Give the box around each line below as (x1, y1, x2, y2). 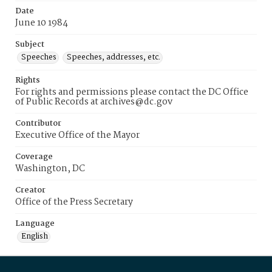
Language (15, 217, 55, 230)
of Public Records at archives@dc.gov (15, 95, 172, 109)
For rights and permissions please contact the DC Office (15, 85, 248, 100)
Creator (15, 184, 46, 197)
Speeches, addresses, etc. (67, 51, 160, 64)
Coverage (15, 151, 53, 163)
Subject (15, 38, 44, 51)
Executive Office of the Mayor (15, 128, 140, 143)
